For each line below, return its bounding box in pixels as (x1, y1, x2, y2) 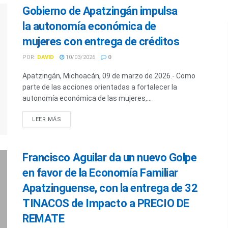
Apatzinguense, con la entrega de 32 (22, 181, 198, 194)
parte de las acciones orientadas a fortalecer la (22, 83, 177, 92)
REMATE (22, 212, 65, 225)
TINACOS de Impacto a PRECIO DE (22, 196, 189, 210)
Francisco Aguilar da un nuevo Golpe (22, 151, 197, 164)
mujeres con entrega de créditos (22, 35, 180, 48)
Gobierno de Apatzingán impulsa (22, 5, 178, 18)
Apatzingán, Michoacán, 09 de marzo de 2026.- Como (22, 72, 195, 80)
